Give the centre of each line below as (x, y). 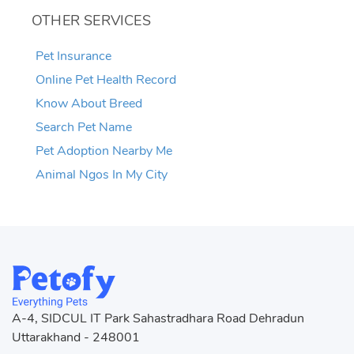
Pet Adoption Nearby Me (104, 151)
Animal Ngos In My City (102, 175)
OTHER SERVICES (91, 21)
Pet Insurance (73, 56)
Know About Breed (89, 104)
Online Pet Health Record (106, 80)
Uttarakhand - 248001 (76, 337)
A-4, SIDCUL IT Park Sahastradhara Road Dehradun (158, 318)
